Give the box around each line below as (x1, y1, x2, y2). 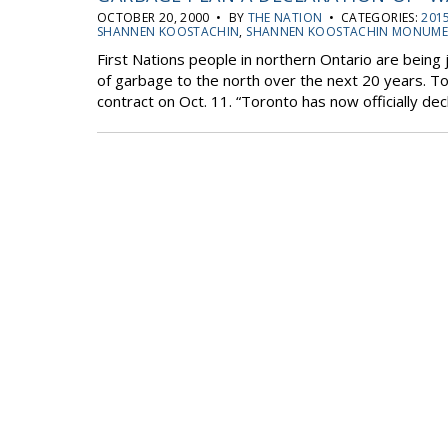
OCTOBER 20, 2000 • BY (97, 9, 248, 26)
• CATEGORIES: (322, 9, 422, 26)
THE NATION (247, 9, 323, 26)
